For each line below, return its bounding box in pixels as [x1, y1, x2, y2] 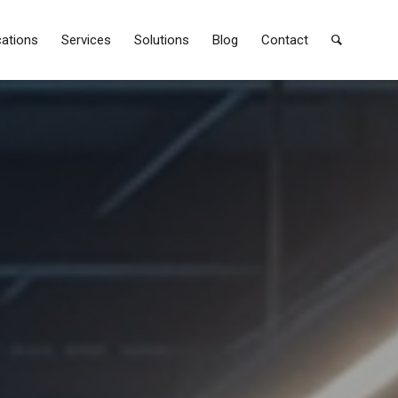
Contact [261, 32, 308, 48]
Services [61, 32, 111, 48]
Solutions [134, 32, 189, 48]
